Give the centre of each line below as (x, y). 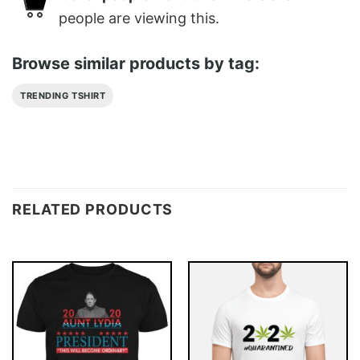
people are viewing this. (139, 18)
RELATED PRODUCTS (93, 209)
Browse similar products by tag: (136, 64)
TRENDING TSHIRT (63, 96)
